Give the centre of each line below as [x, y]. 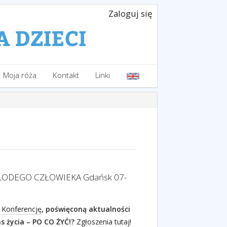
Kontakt [66, 75]
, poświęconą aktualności [86, 209]
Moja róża [20, 75]
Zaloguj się [130, 13]
